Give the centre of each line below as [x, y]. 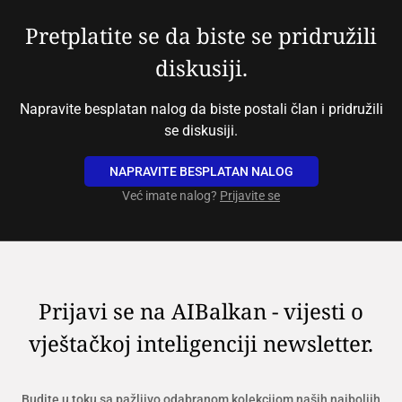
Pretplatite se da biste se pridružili [201, 35]
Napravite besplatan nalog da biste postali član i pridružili [201, 109]
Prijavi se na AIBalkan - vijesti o [201, 310]
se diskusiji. [201, 130]
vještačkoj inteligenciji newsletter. [201, 343]
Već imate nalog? [171, 195]
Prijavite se [250, 195]
